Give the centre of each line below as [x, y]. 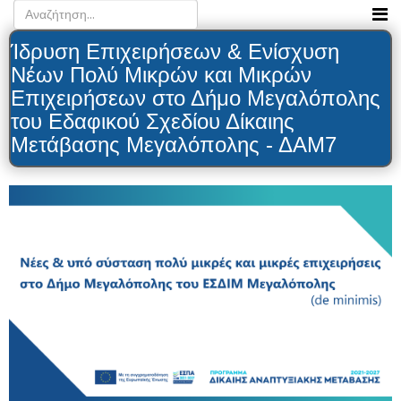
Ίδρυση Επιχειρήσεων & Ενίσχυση [175, 51]
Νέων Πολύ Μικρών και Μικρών [161, 75]
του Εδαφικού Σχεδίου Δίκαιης [153, 121]
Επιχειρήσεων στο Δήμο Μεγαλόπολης [196, 98]
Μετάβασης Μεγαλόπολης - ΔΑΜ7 [174, 145]
